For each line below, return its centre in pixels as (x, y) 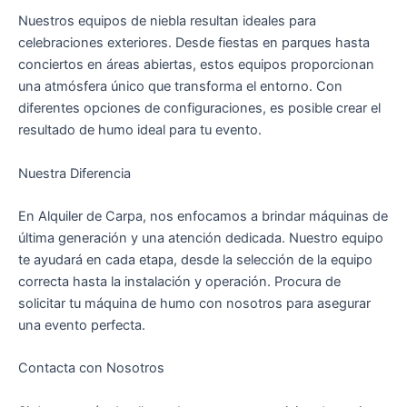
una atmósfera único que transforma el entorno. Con (180, 87)
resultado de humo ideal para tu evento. (140, 130)
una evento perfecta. (82, 325)
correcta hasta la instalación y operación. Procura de (179, 281)
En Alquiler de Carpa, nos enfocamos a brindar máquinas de (203, 216)
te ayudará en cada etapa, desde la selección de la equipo (195, 259)
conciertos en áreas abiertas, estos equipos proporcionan (196, 65)
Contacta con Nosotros (91, 368)
